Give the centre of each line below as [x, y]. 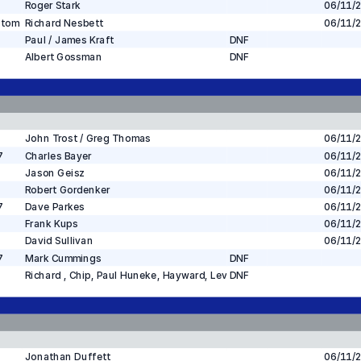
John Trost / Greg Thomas [87, 139]
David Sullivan [58, 241]
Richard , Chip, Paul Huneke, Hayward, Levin [130, 275]
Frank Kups [51, 224]
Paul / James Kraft [69, 40]
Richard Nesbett [64, 23]
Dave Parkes [54, 207]
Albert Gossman [63, 57]
